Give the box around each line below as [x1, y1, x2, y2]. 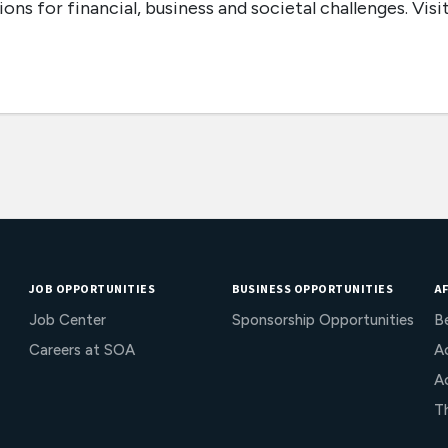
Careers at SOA [29, 341, 135, 359]
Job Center [29, 311, 106, 329]
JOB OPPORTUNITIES [29, 281, 156, 298]
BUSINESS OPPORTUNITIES [231, 281, 394, 298]
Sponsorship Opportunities [231, 311, 414, 329]
